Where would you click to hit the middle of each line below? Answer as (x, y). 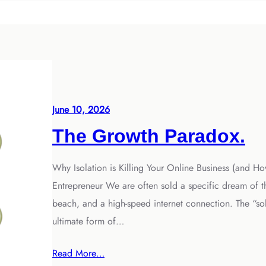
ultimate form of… (88, 221)
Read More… (78, 254)
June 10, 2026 (81, 110)
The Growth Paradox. (149, 136)
